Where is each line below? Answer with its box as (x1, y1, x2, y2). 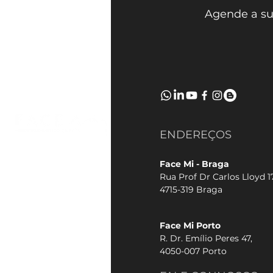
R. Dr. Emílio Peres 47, (160, 232, 252, 244)
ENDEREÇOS (160, 127, 232, 141)
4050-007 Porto (160, 245, 227, 257)
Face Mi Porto (160, 219, 223, 231)
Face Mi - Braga (160, 158, 229, 169)
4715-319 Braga (160, 183, 222, 195)
